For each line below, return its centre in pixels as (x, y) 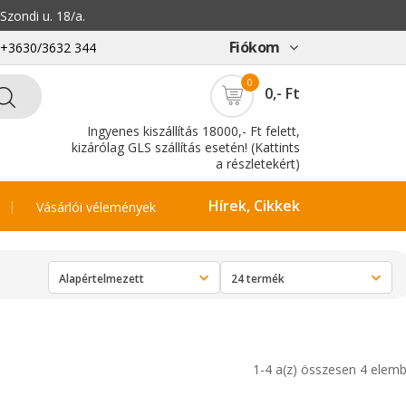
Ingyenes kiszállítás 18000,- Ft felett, (193, 131)
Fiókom (254, 47)
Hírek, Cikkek (254, 206)
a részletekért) (258, 164)
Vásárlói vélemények (96, 207)
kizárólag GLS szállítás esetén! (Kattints (186, 147)
